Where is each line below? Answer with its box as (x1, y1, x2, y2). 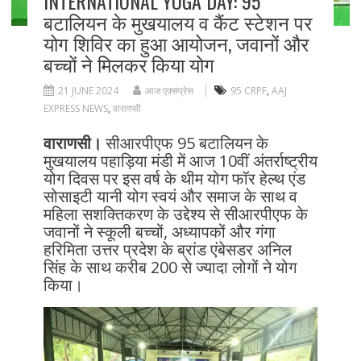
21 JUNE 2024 (57, 84, 118, 98)
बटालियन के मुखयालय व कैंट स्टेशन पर (43, 7, 312, 37)
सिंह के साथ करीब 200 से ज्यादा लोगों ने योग (43, 256, 297, 279)
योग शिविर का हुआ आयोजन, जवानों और (43, 28, 309, 58)
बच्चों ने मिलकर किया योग (43, 49, 214, 79)
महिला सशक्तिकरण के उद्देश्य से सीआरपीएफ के (43, 203, 308, 226)
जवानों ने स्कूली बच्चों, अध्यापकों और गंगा (43, 221, 276, 243)
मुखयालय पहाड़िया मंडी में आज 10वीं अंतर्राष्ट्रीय (43, 150, 317, 172)
